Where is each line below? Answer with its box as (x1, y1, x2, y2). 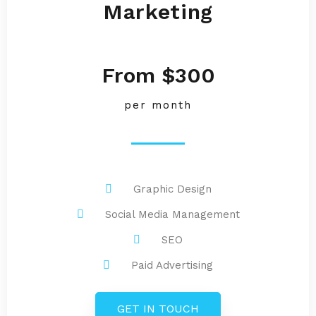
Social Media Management (104, 208, 240, 221)
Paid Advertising (131, 259, 213, 272)
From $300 (101, 63, 215, 88)
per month (124, 99, 192, 112)
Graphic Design (133, 183, 212, 196)
